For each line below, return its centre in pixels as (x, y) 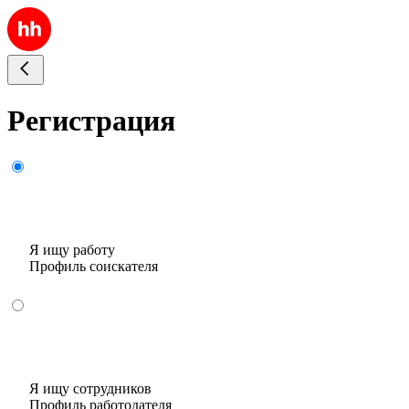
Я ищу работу (72, 249)
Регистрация (91, 121)
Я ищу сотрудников (90, 388)
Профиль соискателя (94, 266)
